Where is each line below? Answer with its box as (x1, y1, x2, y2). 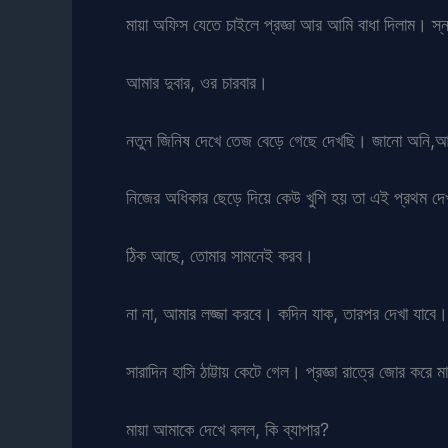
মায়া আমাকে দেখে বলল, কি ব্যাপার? (126, 418, 329, 440)
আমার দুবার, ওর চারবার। (126, 71, 268, 93)
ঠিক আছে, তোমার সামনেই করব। (126, 245, 314, 267)
